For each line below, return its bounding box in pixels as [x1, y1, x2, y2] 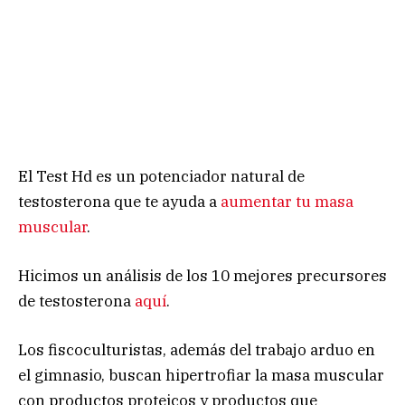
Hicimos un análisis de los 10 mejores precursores [18, 265, 387, 286]
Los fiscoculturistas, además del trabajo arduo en [18, 340, 375, 361]
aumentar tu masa [221, 191, 353, 212]
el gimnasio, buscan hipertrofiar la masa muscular [18, 365, 384, 386]
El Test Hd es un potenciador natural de [18, 165, 305, 186]
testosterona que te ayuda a [18, 191, 217, 212]
